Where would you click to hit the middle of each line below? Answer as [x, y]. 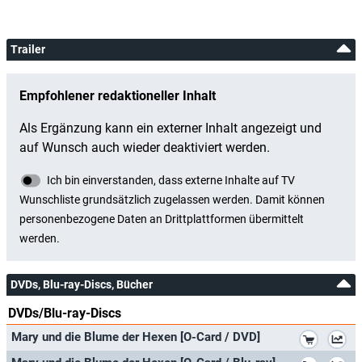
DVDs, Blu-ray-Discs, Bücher [82, 284]
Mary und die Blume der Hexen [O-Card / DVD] [136, 337]
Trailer [28, 49]
